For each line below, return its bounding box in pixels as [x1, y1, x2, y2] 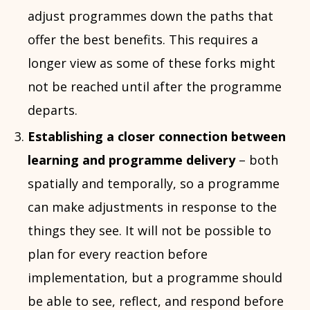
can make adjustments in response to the [28, 199, 277, 215]
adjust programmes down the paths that [28, 8, 273, 24]
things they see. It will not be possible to [28, 222, 271, 239]
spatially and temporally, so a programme [28, 175, 280, 192]
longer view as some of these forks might [28, 55, 275, 71]
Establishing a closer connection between [28, 128, 286, 145]
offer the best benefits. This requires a [28, 31, 258, 48]
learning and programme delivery [28, 152, 235, 168]
